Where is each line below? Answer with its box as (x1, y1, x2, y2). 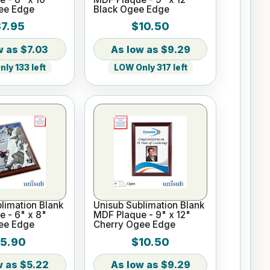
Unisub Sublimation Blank (93, 199, 205, 212)
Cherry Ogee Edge (93, 219, 176, 231)
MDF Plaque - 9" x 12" (93, 209, 191, 221)
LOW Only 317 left (113, 62, 187, 72)
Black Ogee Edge (93, 3, 170, 15)
